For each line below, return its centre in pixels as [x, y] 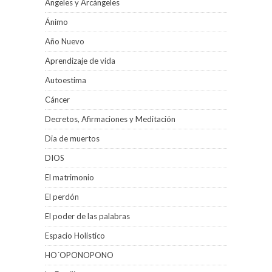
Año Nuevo [65, 41]
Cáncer [57, 100]
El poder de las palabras [87, 216]
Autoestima [66, 80]
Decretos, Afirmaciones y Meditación [110, 119]
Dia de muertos [72, 138]
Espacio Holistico [75, 236]
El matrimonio [70, 177]
